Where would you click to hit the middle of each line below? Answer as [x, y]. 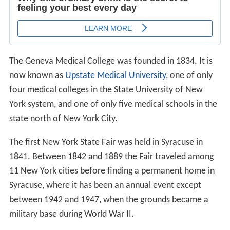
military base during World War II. [71, 215]
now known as [37, 76]
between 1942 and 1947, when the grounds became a [109, 200]
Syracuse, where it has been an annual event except [105, 186]
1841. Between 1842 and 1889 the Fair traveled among [111, 157]
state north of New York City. [63, 119]
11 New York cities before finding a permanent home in [112, 171]
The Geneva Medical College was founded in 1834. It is [111, 62]
